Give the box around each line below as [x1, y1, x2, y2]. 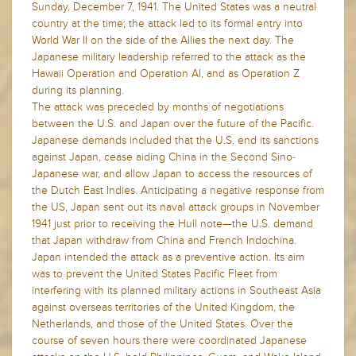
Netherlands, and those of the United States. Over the [32, 316, 293, 331]
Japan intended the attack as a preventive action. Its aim [32, 250, 304, 264]
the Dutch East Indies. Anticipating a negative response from [32, 183, 324, 197]
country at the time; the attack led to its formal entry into [32, 16, 303, 30]
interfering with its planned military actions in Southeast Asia [32, 283, 321, 297]
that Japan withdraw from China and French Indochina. [32, 233, 296, 247]
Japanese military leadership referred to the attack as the [32, 49, 306, 64]
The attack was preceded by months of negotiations [32, 99, 284, 114]
